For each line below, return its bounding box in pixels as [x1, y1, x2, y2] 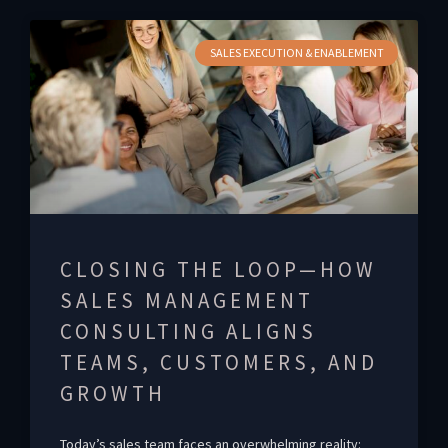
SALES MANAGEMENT [60, 286, 314, 314]
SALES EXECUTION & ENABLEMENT [209, 44, 384, 60]
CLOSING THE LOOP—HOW [60, 255, 377, 283]
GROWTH [60, 379, 166, 407]
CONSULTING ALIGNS [60, 317, 317, 345]
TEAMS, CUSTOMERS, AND [60, 348, 378, 376]
